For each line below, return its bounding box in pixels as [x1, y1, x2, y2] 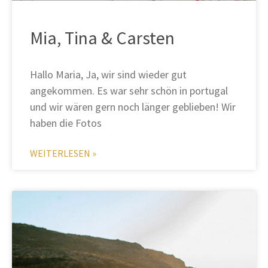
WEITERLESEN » [30, 147, 96, 160]
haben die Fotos [30, 116, 102, 130]
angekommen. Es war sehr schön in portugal [30, 84, 228, 98]
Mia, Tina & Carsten [30, 26, 175, 50]
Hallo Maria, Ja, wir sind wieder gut [30, 68, 187, 82]
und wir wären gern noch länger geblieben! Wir [30, 100, 236, 114]
